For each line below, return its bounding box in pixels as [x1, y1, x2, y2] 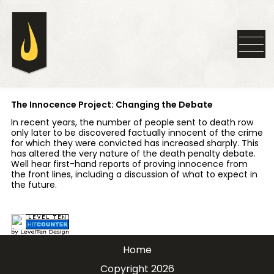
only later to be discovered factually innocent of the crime [10, 127, 263, 139]
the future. [10, 179, 57, 191]
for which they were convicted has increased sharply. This [10, 137, 259, 150]
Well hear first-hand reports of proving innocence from [10, 158, 248, 171]
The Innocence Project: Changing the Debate [10, 98, 213, 111]
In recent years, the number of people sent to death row [10, 116, 253, 129]
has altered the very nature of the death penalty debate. [10, 147, 256, 160]
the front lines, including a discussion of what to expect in [10, 168, 257, 181]
